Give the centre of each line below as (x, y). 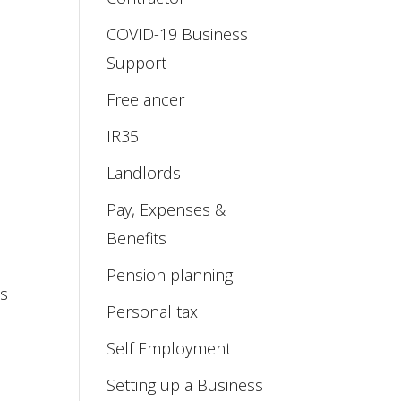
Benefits (137, 238)
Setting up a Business (185, 385)
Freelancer (146, 99)
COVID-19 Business (178, 34)
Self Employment (169, 348)
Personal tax (153, 311)
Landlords (144, 173)
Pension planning (170, 275)
